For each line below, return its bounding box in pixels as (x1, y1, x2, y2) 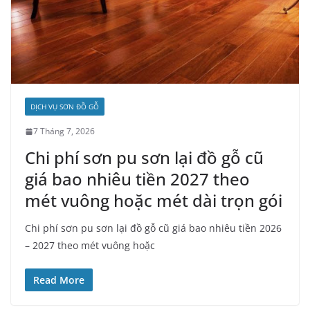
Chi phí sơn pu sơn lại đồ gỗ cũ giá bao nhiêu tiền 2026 (25, 221, 282, 235)
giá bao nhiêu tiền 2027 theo (25, 167, 250, 191)
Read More (33, 273, 84, 287)
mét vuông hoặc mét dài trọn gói (25, 189, 282, 212)
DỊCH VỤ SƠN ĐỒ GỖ (30, 102, 99, 112)
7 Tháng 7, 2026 (33, 125, 95, 138)
